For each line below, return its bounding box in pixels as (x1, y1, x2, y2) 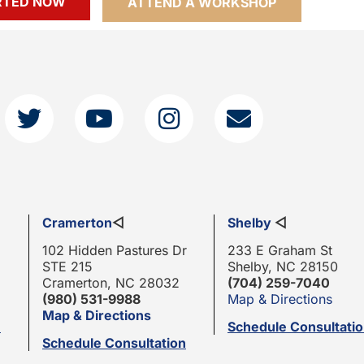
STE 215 (42, 258, 93, 275)
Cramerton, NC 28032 (42, 275, 180, 291)
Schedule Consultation (42, 335, 186, 351)
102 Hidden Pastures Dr (42, 242, 187, 258)
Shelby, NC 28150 (227, 258, 338, 275)
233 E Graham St (227, 242, 332, 258)
